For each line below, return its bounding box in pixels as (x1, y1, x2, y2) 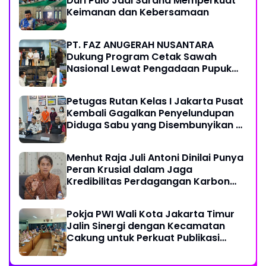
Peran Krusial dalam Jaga (66, 163, 192, 177)
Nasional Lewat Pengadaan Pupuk (66, 62, 232, 76)
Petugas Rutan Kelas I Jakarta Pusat (66, 94, 243, 109)
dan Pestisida (66, 74, 132, 88)
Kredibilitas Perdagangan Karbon (66, 175, 230, 189)
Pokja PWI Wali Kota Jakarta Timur (66, 207, 235, 221)
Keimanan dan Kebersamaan (66, 5, 209, 20)
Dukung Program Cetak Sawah (66, 50, 217, 64)
